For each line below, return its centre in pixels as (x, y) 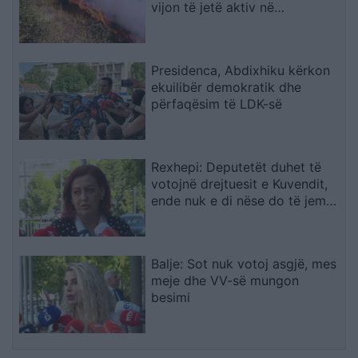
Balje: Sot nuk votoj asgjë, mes (244, 263)
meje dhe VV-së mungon (225, 280)
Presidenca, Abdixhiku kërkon (241, 71)
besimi (171, 297)
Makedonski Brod (204, 24)
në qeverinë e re (200, 217)
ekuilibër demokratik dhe (227, 88)
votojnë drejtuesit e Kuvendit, (240, 183)
